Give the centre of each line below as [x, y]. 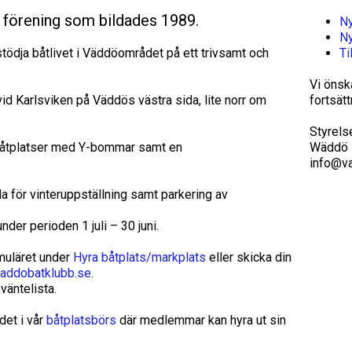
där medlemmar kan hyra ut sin [201, 320]
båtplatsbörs [81, 320]
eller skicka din [250, 257]
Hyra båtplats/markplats [141, 257]
